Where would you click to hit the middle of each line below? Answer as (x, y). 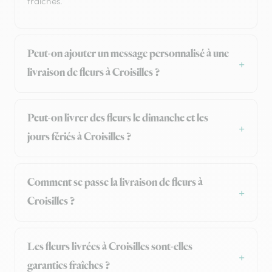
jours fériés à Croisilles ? (79, 138)
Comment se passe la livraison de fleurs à (115, 183)
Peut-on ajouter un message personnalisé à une (128, 54)
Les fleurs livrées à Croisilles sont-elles (110, 247)
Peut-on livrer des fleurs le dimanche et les (118, 119)
